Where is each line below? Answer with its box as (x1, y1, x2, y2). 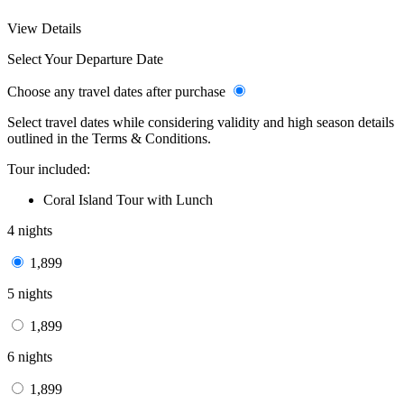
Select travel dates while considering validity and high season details (7, 114, 394, 130)
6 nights (7, 348, 52, 364)
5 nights (7, 285, 52, 301)
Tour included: (7, 161, 90, 177)
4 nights (7, 222, 52, 238)
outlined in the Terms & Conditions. (7, 130, 211, 146)
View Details (7, 20, 81, 36)
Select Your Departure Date (7, 50, 163, 67)
